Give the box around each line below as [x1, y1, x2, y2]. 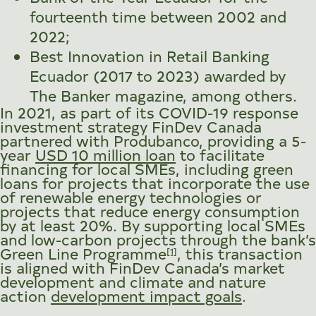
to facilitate [176, 144, 265, 164]
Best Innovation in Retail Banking [29, 45, 269, 66]
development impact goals [51, 285, 242, 305]
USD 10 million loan [35, 144, 176, 164]
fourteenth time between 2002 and [29, 6, 286, 26]
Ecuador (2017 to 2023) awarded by [29, 65, 286, 85]
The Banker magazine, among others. [29, 85, 297, 105]
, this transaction [177, 243, 303, 263]
